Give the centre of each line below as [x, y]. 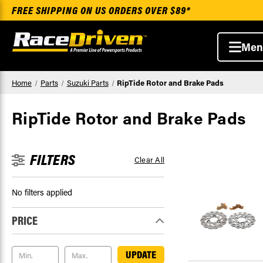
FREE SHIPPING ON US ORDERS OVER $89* [101, 10]
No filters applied [42, 192]
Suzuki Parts [87, 82]
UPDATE [141, 254]
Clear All [149, 159]
